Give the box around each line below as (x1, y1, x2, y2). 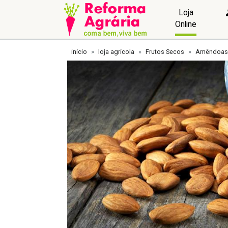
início (71, 48, 87, 55)
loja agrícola (98, 48, 134, 55)
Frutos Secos (146, 48, 184, 55)
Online (175, 19, 197, 29)
